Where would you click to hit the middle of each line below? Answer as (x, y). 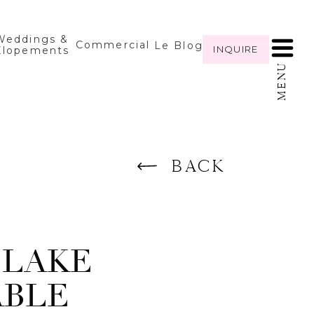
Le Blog (179, 46)
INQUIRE (236, 49)
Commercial (113, 45)
